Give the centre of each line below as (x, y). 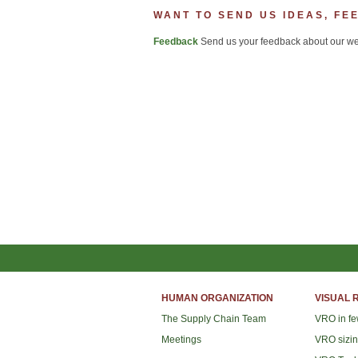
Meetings (181, 340)
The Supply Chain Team (214, 319)
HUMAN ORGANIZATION (217, 298)
